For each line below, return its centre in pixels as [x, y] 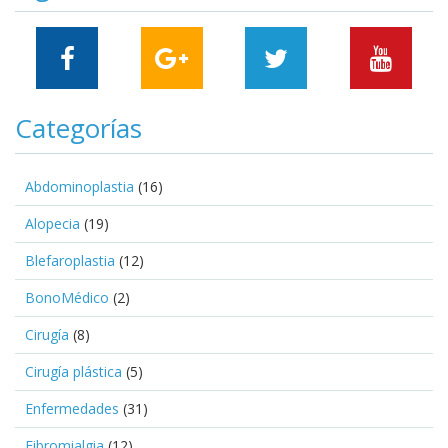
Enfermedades [72, 409]
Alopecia [52, 224]
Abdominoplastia [79, 187]
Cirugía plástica [73, 372]
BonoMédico [67, 298]
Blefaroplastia [70, 261]
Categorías [78, 128]
